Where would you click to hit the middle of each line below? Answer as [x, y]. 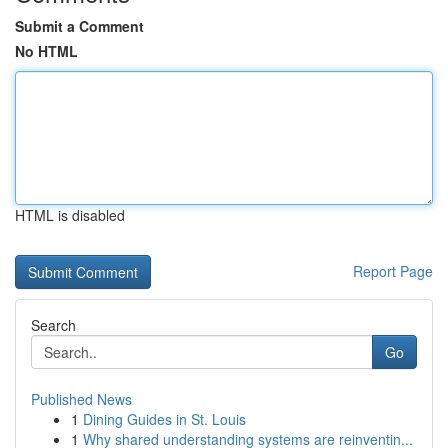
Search [53, 325]
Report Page [393, 271]
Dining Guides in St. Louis [164, 419]
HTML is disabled [70, 215]
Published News [81, 399]
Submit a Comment [79, 26]
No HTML [46, 51]
